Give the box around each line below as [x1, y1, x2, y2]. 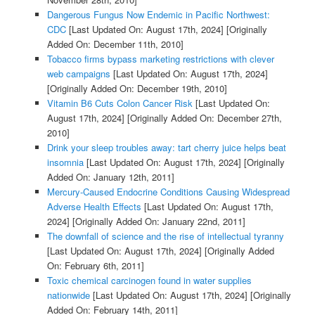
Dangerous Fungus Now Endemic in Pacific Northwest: [46, 8, 270, 22]
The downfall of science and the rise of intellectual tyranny [46, 229, 284, 243]
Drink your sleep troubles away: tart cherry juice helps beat [46, 141, 286, 155]
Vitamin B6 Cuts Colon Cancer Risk [46, 96, 193, 110]
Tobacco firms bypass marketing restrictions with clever [46, 52, 274, 66]
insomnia [46, 155, 84, 169]
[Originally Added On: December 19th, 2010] [46, 82, 227, 96]
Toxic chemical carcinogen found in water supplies [46, 274, 252, 288]
